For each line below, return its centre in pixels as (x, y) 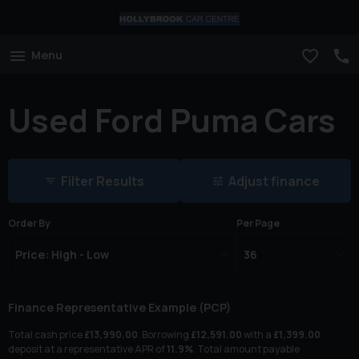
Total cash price (46, 335)
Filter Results (102, 182)
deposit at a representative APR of (87, 349)
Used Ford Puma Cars (172, 119)
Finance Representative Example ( (106, 308)
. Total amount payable (246, 349)
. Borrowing (164, 335)
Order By (29, 224)
